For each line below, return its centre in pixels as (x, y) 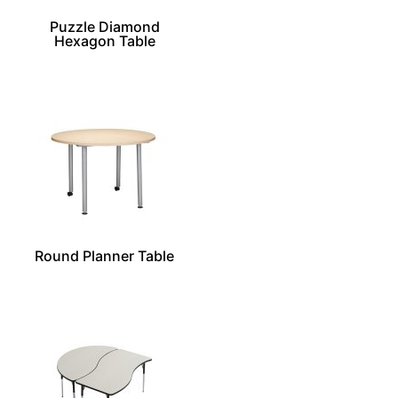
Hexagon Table (104, 40)
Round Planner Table (105, 256)
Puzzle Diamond (104, 26)
